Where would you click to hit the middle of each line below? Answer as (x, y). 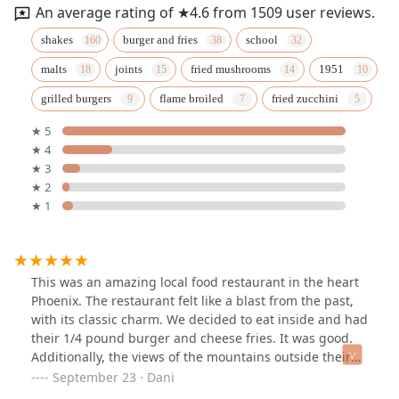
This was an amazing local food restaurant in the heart (195, 281)
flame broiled (191, 98)
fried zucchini (305, 98)
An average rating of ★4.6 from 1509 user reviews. (205, 12)
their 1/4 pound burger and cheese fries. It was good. (192, 338)
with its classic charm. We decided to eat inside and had (199, 319)
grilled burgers (76, 98)
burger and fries (160, 39)
